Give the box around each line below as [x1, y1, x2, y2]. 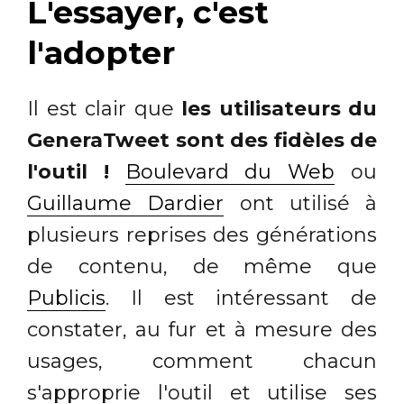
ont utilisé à [224, 190, 377, 216]
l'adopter [27, 32, 175, 72]
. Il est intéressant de [106, 285, 377, 310]
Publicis [27, 285, 106, 310]
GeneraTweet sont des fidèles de [27, 127, 377, 152]
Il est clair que [27, 96, 181, 121]
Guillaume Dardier [27, 190, 225, 216]
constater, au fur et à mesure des [27, 317, 377, 342]
